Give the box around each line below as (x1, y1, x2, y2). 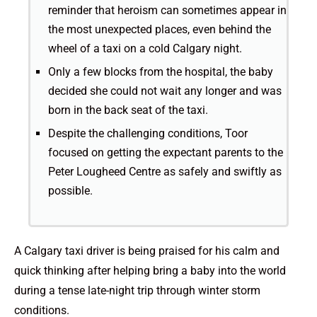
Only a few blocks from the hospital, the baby (48, 65, 273, 79)
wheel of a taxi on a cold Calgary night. (48, 42, 242, 56)
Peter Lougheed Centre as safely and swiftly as (48, 165, 282, 179)
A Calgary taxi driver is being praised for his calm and (14, 244, 279, 258)
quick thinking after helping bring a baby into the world (14, 264, 286, 278)
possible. (48, 184, 93, 198)
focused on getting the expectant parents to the (48, 146, 283, 160)
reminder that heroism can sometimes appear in (48, 4, 287, 18)
